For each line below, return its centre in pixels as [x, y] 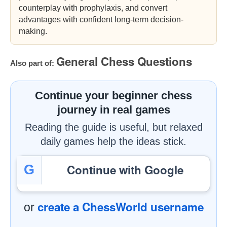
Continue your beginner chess [113, 95]
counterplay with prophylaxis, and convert [93, 8]
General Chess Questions [124, 61]
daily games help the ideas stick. [113, 141]
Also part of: [32, 63]
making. [33, 31]
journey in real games [113, 109]
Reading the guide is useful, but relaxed [113, 127]
